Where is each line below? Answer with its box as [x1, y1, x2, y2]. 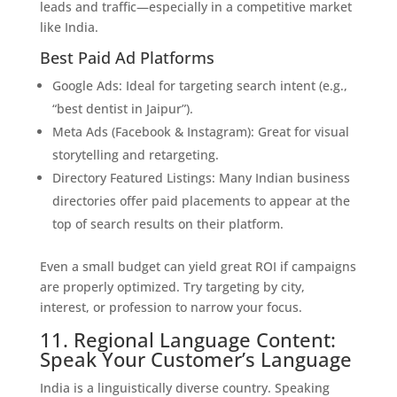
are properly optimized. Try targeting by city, [39, 278, 305, 295]
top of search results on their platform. [51, 215, 284, 232]
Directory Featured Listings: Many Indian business [51, 169, 350, 186]
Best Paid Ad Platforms [39, 47, 214, 68]
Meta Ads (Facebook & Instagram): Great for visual [51, 123, 349, 140]
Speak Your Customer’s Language [39, 346, 352, 372]
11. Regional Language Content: [39, 326, 336, 353]
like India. [39, 19, 98, 35]
